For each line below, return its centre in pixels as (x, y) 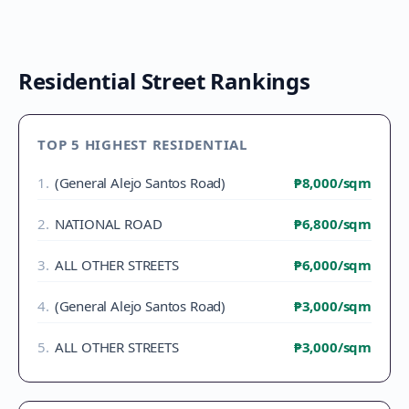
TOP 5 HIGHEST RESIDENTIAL (142, 144)
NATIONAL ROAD (108, 224)
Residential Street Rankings (164, 81)
